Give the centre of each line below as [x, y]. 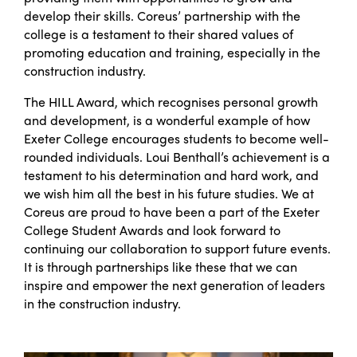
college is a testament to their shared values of [159, 33]
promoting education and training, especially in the [172, 52]
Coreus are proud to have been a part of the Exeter [172, 211]
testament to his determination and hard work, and [171, 175]
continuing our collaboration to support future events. [177, 248]
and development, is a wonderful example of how [167, 120]
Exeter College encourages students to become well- [177, 138]
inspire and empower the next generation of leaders [175, 284]
